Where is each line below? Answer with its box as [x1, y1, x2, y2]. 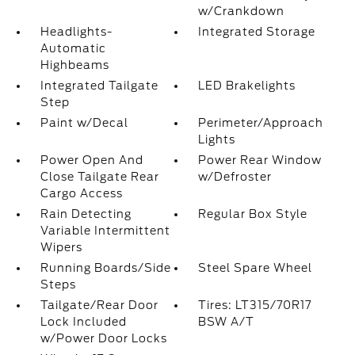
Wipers [40, 241, 82, 254]
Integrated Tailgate [40, 79, 158, 92]
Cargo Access [40, 187, 123, 200]
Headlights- [40, 25, 113, 38]
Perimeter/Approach [198, 116, 324, 129]
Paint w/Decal [40, 116, 128, 129]
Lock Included [40, 315, 127, 328]
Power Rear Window [198, 154, 323, 166]
